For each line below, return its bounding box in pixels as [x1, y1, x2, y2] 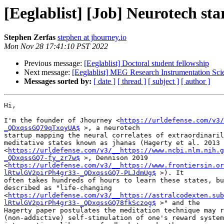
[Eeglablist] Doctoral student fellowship [84, 59, 209, 68]
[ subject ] [148, 77, 179, 86]
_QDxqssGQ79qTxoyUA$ [4, 124, 80, 132]
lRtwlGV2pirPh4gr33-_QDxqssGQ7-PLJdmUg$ [4, 169, 156, 177]
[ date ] [93, 77, 115, 86]
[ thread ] [117, 77, 146, 86]
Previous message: [24, 59, 84, 68]
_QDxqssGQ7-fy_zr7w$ [4, 154, 80, 162]
